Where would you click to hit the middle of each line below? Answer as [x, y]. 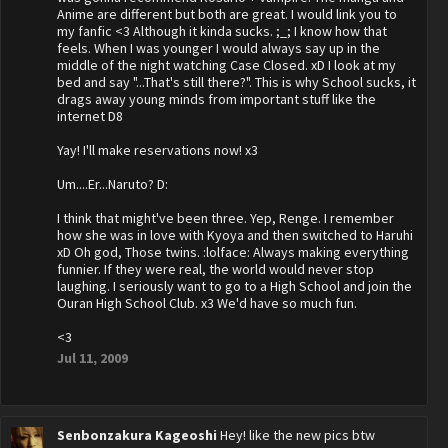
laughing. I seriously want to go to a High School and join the [234, 286]
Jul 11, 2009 [92, 358]
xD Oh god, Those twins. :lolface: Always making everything [233, 252]
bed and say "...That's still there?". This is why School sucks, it [236, 82]
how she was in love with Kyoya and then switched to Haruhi [235, 235]
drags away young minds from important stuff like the [216, 99]
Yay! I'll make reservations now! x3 [157, 150]
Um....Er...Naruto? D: [112, 184]
